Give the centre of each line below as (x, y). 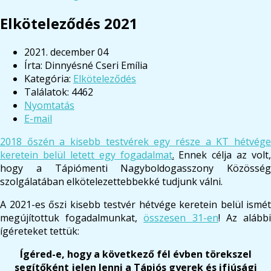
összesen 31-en (181, 217)
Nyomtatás (49, 105)
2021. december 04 (66, 52)
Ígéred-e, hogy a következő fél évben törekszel (135, 254)
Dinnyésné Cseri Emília (96, 65)
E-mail (38, 118)
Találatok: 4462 (59, 92)
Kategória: (49, 78)
